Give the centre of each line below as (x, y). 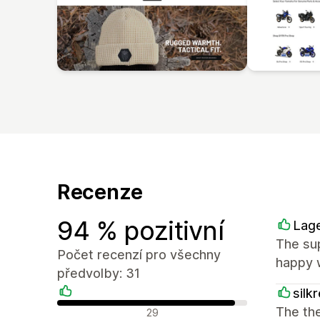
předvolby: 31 (99, 273)
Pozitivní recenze (102, 310)
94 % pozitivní (140, 230)
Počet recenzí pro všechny (139, 254)
